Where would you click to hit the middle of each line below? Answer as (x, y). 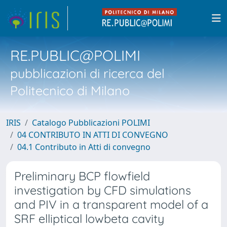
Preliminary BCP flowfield (82, 176)
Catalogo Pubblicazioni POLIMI (91, 123)
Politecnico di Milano (70, 90)
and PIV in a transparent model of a (111, 204)
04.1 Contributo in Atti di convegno (84, 147)
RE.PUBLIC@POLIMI (75, 55)
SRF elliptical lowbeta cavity (89, 219)
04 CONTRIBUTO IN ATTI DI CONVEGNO (93, 135)
